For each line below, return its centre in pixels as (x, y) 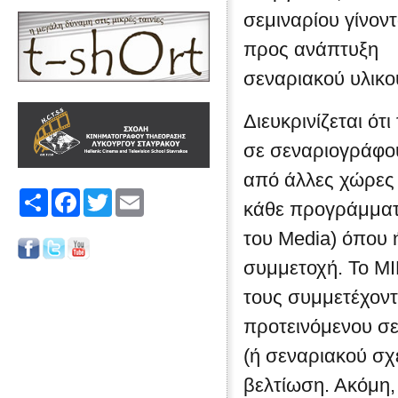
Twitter (127, 196)
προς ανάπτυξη (311, 49)
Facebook (104, 196)
